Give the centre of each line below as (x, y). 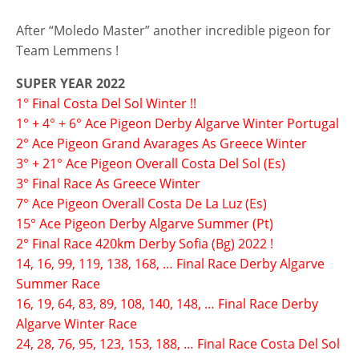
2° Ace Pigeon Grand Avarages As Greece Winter (161, 144)
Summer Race (58, 284)
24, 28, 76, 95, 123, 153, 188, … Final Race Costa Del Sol (178, 344)
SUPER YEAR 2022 (71, 84)
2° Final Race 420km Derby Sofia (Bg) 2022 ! (145, 244)
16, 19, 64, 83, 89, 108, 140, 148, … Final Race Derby (167, 304)
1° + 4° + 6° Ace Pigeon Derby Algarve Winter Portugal (177, 124)
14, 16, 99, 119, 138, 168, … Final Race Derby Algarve (170, 264)
